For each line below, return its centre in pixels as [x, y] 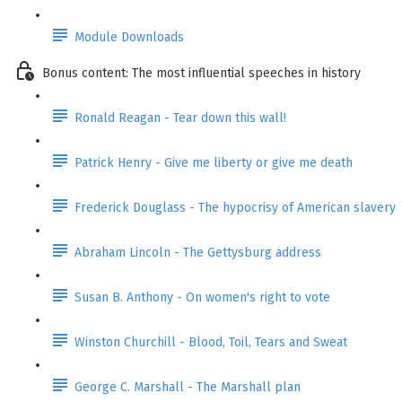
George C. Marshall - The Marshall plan [188, 387]
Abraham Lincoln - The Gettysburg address [198, 252]
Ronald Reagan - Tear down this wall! [180, 118]
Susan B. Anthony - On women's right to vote [202, 297]
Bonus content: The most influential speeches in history [201, 73]
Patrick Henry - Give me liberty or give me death [214, 162]
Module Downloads [129, 37]
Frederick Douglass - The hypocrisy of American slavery [235, 207]
